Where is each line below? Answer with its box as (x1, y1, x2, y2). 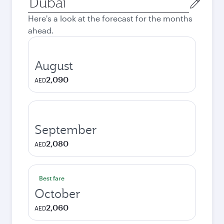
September (34, 121, 97, 137)
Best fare (39, 174, 64, 181)
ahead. (28, 25, 54, 35)
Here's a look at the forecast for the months (28, 13, 192, 23)
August (34, 57, 73, 73)
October (34, 185, 80, 201)
